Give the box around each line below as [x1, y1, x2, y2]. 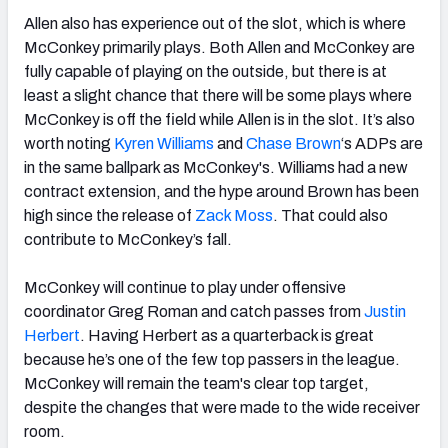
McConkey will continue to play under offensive [24, 278, 346, 296]
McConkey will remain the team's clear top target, [24, 374, 369, 392]
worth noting [24, 134, 111, 152]
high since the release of [24, 206, 192, 224]
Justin [361, 302, 406, 320]
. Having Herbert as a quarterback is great [80, 326, 374, 344]
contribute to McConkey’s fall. [24, 230, 232, 248]
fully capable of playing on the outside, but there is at [24, 62, 387, 80]
